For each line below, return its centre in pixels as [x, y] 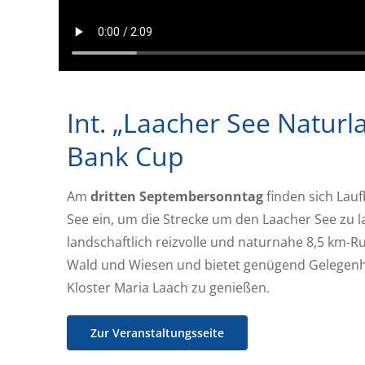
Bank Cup [125, 156]
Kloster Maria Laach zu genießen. [168, 287]
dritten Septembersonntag [176, 196]
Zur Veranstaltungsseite [157, 332]
